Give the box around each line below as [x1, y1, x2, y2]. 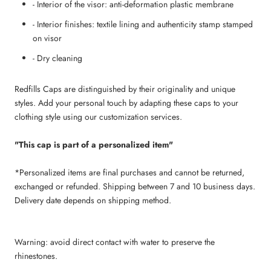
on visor [33, 32, 62, 45]
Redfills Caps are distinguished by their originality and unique [15, 82, 235, 95]
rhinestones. [15, 249, 57, 262]
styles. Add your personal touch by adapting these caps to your [15, 96, 238, 109]
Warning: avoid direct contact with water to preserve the [15, 235, 215, 248]
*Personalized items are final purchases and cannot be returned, [15, 166, 244, 178]
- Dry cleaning [33, 52, 82, 65]
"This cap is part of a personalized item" [15, 138, 173, 151]
